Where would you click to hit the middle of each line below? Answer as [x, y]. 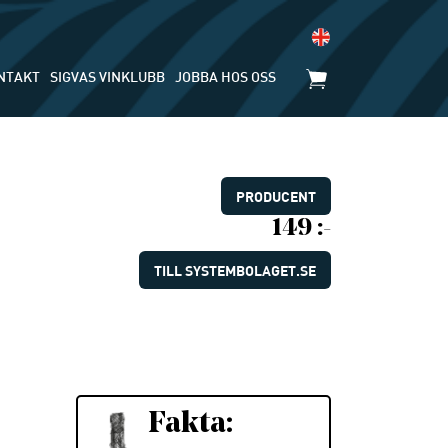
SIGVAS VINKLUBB [107, 78]
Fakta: [190, 424]
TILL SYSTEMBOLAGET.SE [235, 270]
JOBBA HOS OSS [225, 78]
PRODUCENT [276, 196]
